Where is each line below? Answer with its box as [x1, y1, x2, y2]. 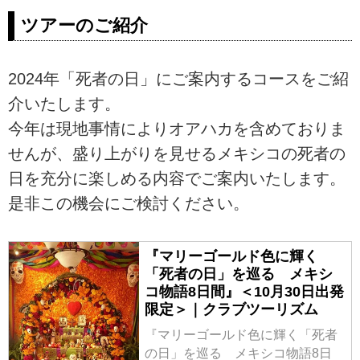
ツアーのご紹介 [21, 15, 148, 36]
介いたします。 [8, 94, 121, 112]
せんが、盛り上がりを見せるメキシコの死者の [8, 144, 346, 162]
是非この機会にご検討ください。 [8, 194, 249, 212]
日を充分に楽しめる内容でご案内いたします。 [8, 169, 346, 187]
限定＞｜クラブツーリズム [144, 301, 318, 317]
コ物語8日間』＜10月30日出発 [144, 283, 344, 300]
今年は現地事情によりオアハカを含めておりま [8, 119, 346, 137]
